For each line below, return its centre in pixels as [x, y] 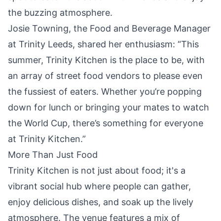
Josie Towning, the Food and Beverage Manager [109, 28]
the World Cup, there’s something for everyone [106, 123]
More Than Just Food [53, 154]
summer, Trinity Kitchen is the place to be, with [106, 60]
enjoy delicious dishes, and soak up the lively [101, 202]
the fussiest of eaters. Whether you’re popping [105, 91]
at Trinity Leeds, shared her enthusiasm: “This [103, 44]
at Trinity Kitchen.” [47, 139]
